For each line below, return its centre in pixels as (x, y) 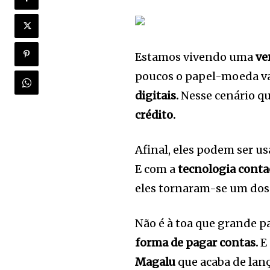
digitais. (157, 96)
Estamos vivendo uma (194, 57)
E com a (157, 169)
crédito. (155, 115)
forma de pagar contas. (198, 243)
